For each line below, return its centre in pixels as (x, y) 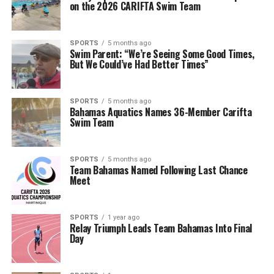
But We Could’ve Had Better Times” (139, 64)
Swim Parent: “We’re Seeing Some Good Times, (162, 54)
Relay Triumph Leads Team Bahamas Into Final (161, 228)
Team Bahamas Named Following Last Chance (158, 170)
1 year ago (123, 217)
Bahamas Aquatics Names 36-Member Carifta (161, 112)
